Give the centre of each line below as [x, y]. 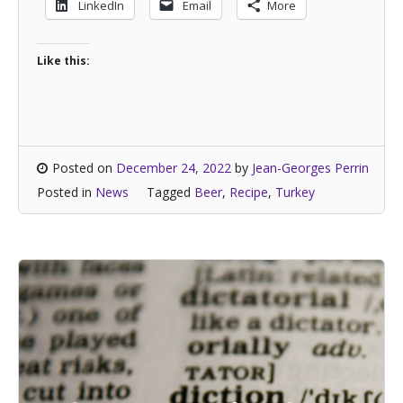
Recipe [249, 192]
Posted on [84, 168]
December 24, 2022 [174, 168]
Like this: [63, 61]
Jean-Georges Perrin [310, 168]
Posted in [66, 192]
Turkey [295, 192]
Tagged [170, 192]
